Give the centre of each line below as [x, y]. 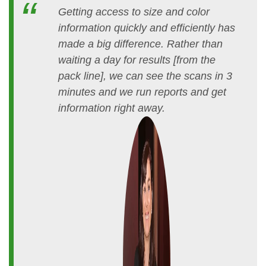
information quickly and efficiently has [147, 28]
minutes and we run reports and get [142, 92]
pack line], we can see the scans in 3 [145, 76]
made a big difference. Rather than [140, 44]
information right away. [112, 108]
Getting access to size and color [134, 12]
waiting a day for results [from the [137, 60]
